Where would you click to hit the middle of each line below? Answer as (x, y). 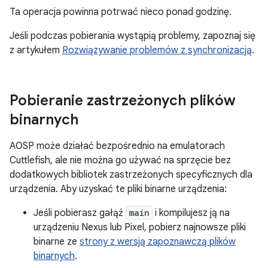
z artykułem (36, 50)
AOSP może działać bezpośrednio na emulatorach (117, 146)
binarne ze (57, 242)
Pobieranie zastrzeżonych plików (123, 100)
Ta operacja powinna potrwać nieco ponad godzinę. (121, 12)
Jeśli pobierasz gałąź (80, 213)
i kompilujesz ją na (191, 213)
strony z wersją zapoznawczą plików (158, 242)
